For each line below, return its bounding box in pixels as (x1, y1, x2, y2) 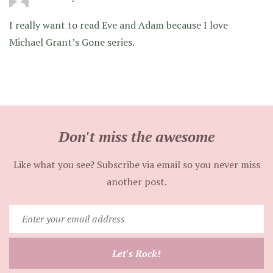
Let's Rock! (112, 246, 161, 260)
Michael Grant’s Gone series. (9, 35, 135, 49)
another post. (106, 174, 167, 188)
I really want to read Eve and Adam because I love (9, 18, 228, 32)
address (136, 257, 169, 271)
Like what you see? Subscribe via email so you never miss (13, 157, 260, 171)
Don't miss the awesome (58, 126, 214, 146)
